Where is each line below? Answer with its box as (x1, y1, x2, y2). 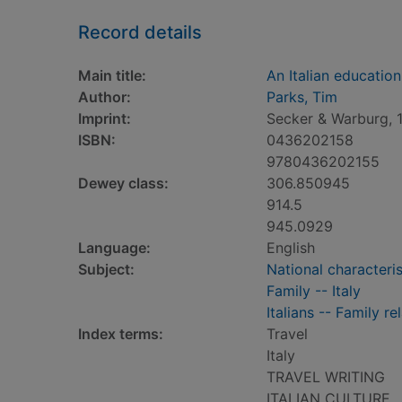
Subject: (78, 260, 135, 278)
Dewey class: (78, 174, 169, 192)
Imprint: (78, 109, 131, 127)
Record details (78, 22, 202, 43)
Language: (78, 239, 151, 257)
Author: (78, 88, 131, 106)
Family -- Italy (267, 282, 361, 300)
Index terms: (78, 325, 163, 343)
